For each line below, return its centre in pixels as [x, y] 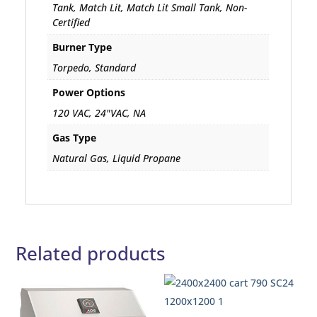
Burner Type [82, 47]
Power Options [89, 93]
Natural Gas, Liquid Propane [117, 158]
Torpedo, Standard [94, 67]
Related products [91, 254]
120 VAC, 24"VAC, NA [99, 113]
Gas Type [75, 138]
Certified [71, 22]
